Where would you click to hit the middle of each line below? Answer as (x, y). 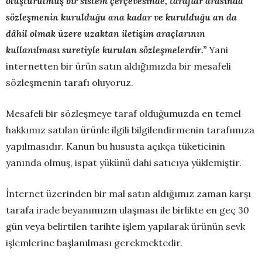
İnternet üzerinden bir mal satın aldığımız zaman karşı (128, 193)
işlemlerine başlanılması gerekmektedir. (94, 242)
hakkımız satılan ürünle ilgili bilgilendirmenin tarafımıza (130, 130)
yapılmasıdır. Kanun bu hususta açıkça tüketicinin (116, 146)
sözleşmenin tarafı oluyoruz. (70, 82)
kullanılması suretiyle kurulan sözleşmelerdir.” (107, 49)
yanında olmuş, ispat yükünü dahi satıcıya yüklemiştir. (124, 162)
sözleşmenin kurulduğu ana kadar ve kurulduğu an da (121, 17)
